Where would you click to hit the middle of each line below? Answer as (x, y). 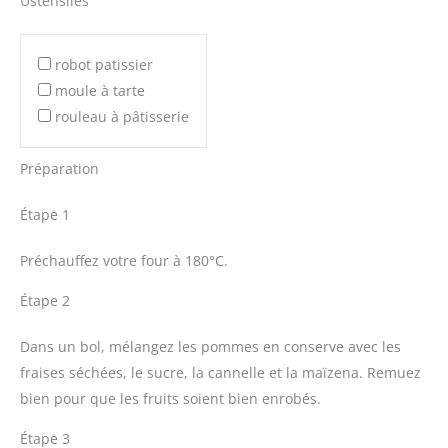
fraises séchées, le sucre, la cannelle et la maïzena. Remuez (220, 373)
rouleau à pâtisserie (122, 116)
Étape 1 (45, 215)
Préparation (59, 169)
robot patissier (104, 64)
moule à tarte (100, 90)
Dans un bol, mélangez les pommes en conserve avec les (210, 347)
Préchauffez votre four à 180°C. (124, 261)
